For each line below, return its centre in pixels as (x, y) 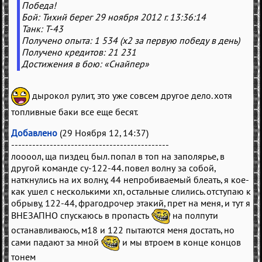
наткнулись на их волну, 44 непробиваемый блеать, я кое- (130, 180)
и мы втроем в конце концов (180, 242)
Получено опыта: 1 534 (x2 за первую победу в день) (131, 41)
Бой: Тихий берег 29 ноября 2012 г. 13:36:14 (114, 17)
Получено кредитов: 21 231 (79, 52)
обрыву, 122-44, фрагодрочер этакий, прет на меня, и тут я (131, 203)
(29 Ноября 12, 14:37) (103, 133)
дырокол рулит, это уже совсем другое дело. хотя (131, 96)
